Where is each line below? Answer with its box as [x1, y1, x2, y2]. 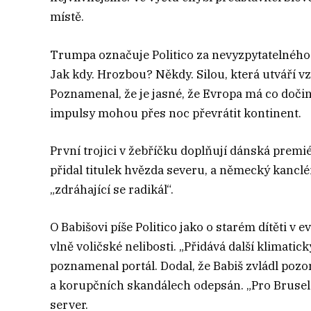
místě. [50, 9, 84, 25]
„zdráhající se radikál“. [50, 181, 174, 197]
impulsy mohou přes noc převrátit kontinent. [50, 105, 301, 121]
